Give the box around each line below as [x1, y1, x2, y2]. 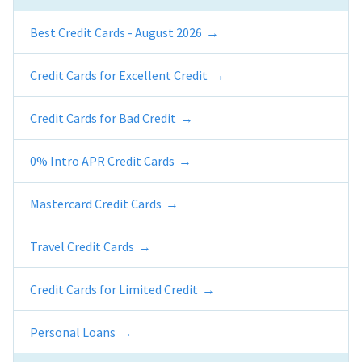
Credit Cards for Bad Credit [30, 110, 176, 127]
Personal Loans [30, 324, 116, 341]
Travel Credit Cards [30, 238, 134, 255]
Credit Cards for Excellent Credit [30, 67, 208, 84]
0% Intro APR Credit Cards [30, 153, 175, 170]
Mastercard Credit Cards [30, 196, 162, 213]
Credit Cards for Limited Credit [30, 281, 198, 298]
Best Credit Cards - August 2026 [30, 24, 202, 41]
